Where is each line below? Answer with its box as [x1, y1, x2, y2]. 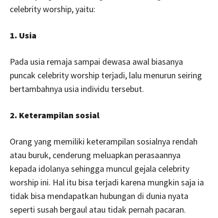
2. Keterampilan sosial [10, 109, 99, 121]
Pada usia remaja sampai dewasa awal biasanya [10, 55, 183, 67]
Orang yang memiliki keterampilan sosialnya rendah [10, 135, 198, 147]
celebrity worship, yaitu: [10, 3, 95, 15]
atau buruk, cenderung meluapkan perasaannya [10, 149, 181, 161]
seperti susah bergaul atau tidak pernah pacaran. [10, 203, 186, 215]
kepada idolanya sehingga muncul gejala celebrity [10, 163, 189, 174]
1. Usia [10, 29, 36, 41]
